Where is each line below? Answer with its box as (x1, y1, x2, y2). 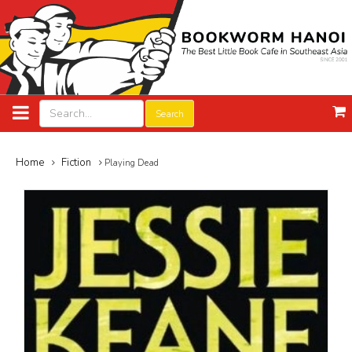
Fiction (61, 156, 91, 170)
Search (155, 107, 184, 120)
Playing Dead (102, 157, 159, 170)
